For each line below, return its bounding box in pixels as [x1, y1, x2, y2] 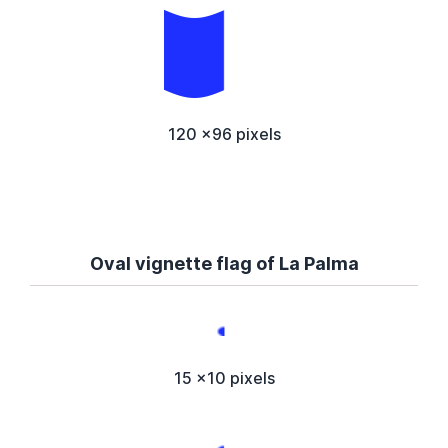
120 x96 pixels [167, 123, 281, 144]
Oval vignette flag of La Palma [89, 252, 359, 274]
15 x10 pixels [173, 367, 275, 388]
